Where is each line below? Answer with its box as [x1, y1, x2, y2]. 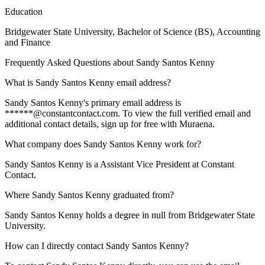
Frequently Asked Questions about [5, 57, 136, 67]
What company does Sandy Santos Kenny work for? [5, 139, 201, 149]
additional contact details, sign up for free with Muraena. [5, 119, 215, 129]
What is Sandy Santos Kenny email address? [5, 77, 171, 88]
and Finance [5, 37, 50, 47]
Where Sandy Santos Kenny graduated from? [5, 190, 174, 200]
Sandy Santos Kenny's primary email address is [5, 98, 181, 108]
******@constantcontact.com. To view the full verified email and [5, 108, 251, 118]
